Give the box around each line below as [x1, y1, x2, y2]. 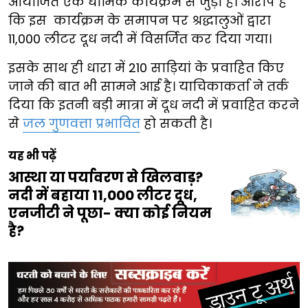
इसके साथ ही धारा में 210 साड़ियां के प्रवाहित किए [8, 59, 284, 77]
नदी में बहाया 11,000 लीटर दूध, [8, 186, 197, 206]
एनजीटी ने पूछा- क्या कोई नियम [8, 203, 212, 223]
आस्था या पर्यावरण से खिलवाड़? [8, 168, 203, 188]
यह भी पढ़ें [8, 148, 56, 164]
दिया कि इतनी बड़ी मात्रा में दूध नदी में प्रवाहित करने [8, 96, 299, 114]
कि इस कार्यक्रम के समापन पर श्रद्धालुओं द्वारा [8, 12, 271, 30]
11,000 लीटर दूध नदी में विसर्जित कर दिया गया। [8, 30, 272, 48]
